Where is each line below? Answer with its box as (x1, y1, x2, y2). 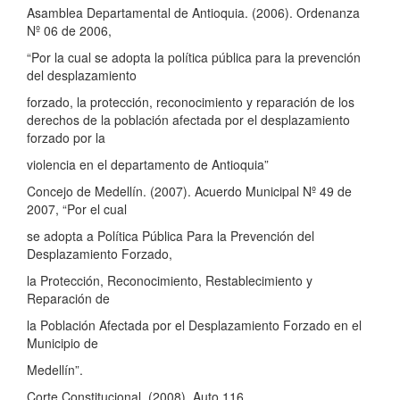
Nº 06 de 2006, (27, 21, 112, 39)
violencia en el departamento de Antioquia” (27, 154, 269, 173)
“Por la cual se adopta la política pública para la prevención (27, 47, 361, 66)
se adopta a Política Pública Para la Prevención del (27, 226, 314, 245)
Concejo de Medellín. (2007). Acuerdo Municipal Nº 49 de (27, 181, 352, 200)
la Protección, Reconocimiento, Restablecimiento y (27, 271, 312, 289)
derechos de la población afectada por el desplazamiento (27, 110, 350, 129)
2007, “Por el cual (27, 199, 127, 218)
